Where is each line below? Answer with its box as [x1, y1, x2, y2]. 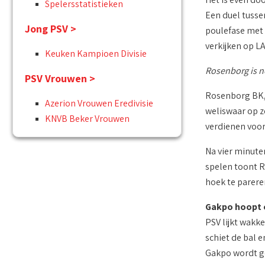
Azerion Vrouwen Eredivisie [45, 97, 153, 110]
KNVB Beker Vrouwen [45, 112, 130, 125]
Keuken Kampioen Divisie [45, 47, 147, 60]
